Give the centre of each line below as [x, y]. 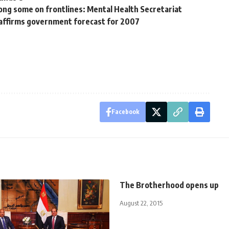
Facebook [125, 111]
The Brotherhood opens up [169, 185]
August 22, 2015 [141, 203]
